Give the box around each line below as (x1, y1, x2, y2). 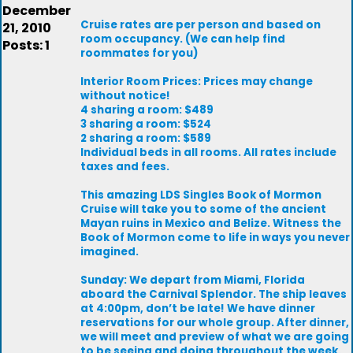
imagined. (80, 244, 139, 259)
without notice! (80, 88, 170, 103)
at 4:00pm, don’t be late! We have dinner (80, 301, 315, 316)
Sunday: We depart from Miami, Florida (80, 273, 305, 288)
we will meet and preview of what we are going (80, 329, 349, 344)
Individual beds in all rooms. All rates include (80, 145, 336, 160)
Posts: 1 (2, 36, 50, 54)
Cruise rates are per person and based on (80, 17, 321, 32)
